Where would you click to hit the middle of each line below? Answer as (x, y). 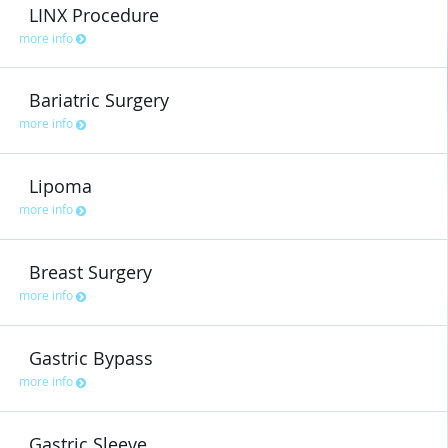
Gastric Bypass (91, 357)
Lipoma (60, 186)
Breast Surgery (90, 272)
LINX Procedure (94, 14)
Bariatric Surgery (99, 100)
